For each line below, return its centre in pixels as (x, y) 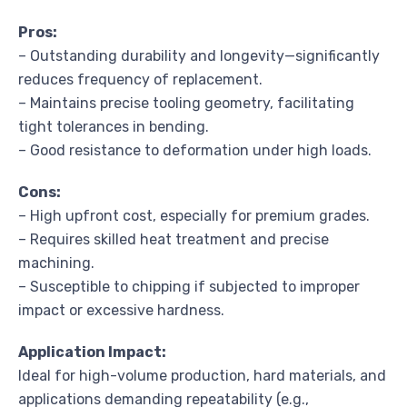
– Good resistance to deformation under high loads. (195, 150)
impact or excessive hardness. (121, 310)
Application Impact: (92, 352)
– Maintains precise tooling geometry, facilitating (186, 103)
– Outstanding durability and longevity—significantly (199, 55)
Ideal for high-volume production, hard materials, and (202, 375)
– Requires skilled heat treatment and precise (174, 239)
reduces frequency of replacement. (140, 79)
